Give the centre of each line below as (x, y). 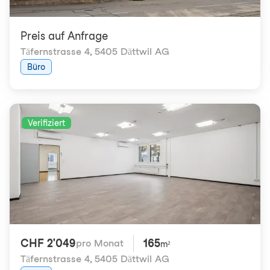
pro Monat (100, 243)
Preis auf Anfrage (64, 36)
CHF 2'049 (48, 243)
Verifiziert (46, 123)
